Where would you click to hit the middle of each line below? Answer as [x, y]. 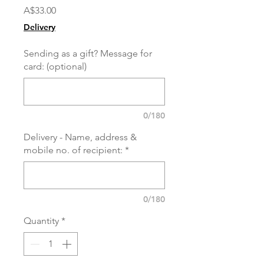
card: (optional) [55, 66]
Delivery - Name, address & [80, 137]
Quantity [41, 220]
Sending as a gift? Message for [88, 53]
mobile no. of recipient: [73, 150]
